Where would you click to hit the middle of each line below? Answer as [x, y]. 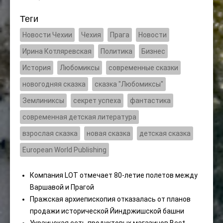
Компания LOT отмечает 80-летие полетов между [114, 175]
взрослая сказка [50, 134]
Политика [116, 52]
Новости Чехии [47, 35]
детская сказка [165, 134]
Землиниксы [43, 101]
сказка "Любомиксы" [129, 84]
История [37, 68]
